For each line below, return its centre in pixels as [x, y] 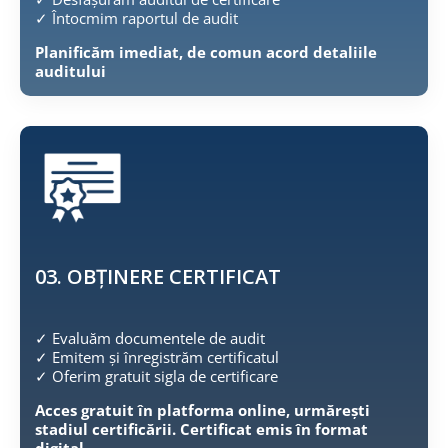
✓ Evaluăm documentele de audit [150, 338]
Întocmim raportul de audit [143, 17]
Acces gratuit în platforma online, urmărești [202, 410]
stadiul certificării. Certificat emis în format [201, 429]
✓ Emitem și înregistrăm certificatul [157, 357]
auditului [70, 70]
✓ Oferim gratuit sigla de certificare [156, 376]
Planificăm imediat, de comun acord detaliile [206, 51]
